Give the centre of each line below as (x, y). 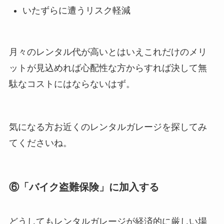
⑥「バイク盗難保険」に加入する (84, 187)
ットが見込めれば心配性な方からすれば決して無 (108, 68)
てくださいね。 (40, 143)
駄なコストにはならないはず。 (72, 84)
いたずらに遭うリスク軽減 (76, 11)
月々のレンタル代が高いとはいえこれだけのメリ (108, 52)
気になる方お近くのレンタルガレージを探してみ (108, 127)
